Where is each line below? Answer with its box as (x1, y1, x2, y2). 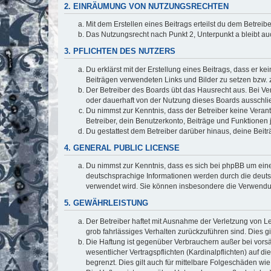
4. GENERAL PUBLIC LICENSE (64, 143, 180, 152)
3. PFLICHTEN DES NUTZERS (64, 47, 175, 56)
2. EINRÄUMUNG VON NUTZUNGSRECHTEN (64, 2, 229, 11)
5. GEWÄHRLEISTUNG (64, 198, 148, 207)
